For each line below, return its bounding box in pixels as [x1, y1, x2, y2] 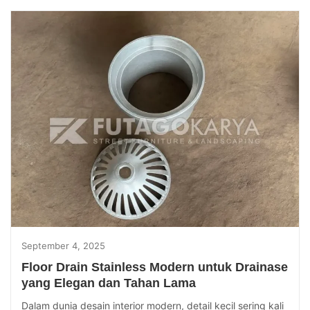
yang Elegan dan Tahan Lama [21, 276, 196, 291]
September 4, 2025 [21, 240, 105, 252]
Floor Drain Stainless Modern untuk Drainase [21, 260, 288, 275]
